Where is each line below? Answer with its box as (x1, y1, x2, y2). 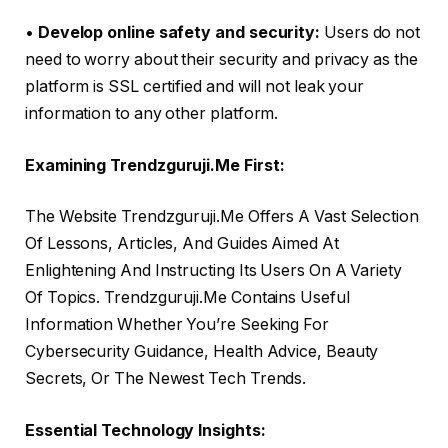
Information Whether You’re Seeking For (25, 315, 329, 335)
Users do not (320, 23, 421, 43)
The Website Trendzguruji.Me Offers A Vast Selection (25, 207, 419, 227)
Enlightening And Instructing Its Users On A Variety (25, 261, 402, 281)
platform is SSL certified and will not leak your (25, 77, 365, 97)
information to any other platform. (25, 104, 279, 124)
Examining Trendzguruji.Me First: (25, 155, 285, 175)
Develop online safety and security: (33, 23, 321, 43)
